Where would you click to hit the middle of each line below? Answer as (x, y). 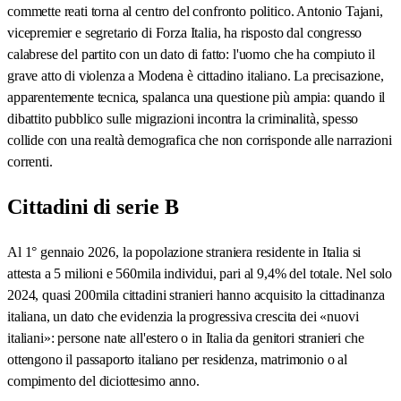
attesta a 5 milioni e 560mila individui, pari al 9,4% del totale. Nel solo (200, 273)
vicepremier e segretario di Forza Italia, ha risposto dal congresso (185, 32)
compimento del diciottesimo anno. (103, 380)
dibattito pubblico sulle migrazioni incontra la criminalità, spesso (183, 118)
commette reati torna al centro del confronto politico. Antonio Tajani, (195, 11)
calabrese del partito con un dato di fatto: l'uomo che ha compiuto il (191, 54)
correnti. (30, 161)
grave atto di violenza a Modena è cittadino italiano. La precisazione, (196, 75)
